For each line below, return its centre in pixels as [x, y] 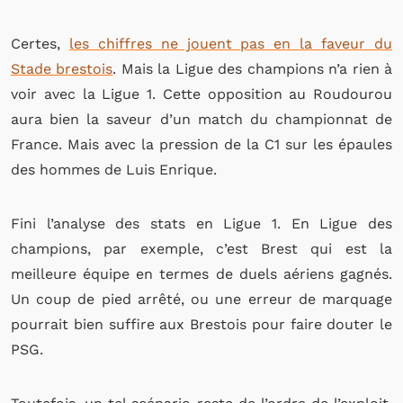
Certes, [40, 44]
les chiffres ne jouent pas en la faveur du [231, 44]
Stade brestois [62, 69]
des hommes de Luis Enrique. [114, 170]
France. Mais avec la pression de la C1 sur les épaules [201, 144]
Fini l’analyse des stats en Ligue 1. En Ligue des [201, 224]
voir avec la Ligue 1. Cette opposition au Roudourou [201, 94]
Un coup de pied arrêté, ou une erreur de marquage [201, 299]
